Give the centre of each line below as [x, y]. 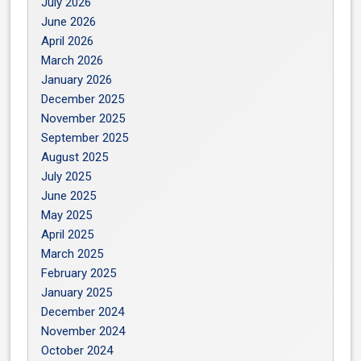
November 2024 [83, 331]
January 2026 [77, 80]
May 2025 [67, 215]
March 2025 [73, 254]
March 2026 [73, 60]
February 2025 [79, 273]
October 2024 [77, 351]
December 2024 [83, 312]
